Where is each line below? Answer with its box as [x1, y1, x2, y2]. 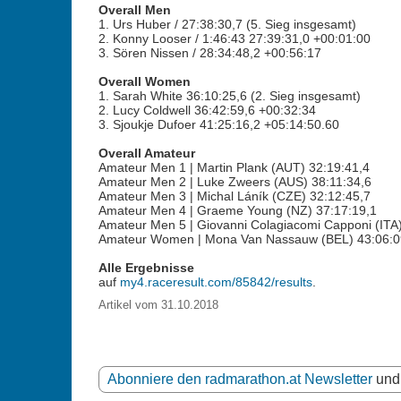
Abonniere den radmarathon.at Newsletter [107, 371, 372, 387]
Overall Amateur [98, 146, 195, 160]
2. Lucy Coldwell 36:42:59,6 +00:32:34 [98, 103, 316, 117]
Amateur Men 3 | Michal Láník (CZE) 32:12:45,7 [98, 189, 371, 203]
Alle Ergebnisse [98, 260, 194, 275]
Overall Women [98, 74, 191, 89]
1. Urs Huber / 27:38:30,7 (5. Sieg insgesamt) [98, 17, 356, 31]
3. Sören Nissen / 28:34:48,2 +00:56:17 [98, 46, 321, 60]
